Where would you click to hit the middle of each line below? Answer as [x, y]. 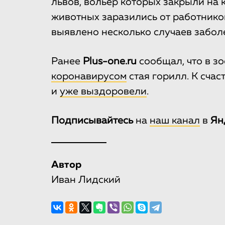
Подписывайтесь [92, 121]
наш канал [175, 121]
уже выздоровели [103, 92]
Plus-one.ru [110, 62]
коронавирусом [89, 77]
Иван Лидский [86, 180]
